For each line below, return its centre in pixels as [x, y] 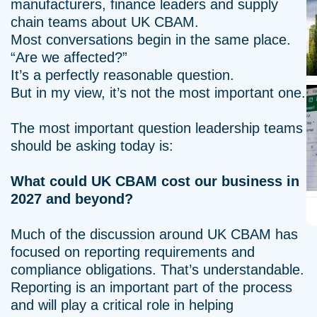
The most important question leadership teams [157, 128]
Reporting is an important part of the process [151, 287]
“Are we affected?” [69, 57]
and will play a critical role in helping [122, 305]
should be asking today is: [92, 146]
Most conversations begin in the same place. [151, 40]
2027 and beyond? [72, 199]
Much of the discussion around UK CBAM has [154, 234]
